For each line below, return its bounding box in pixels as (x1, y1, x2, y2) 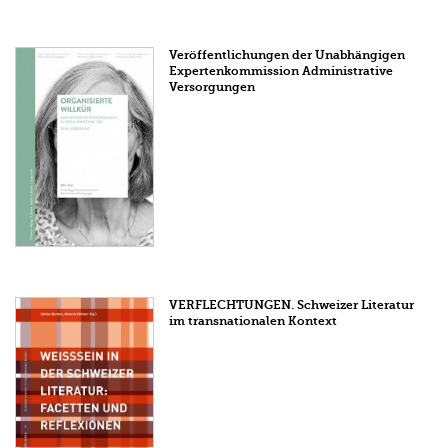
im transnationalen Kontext (169, 314, 338, 329)
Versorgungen (169, 80, 256, 95)
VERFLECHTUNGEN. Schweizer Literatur (169, 298, 415, 313)
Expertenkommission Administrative (169, 64, 394, 79)
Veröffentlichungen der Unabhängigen (169, 48, 406, 63)
